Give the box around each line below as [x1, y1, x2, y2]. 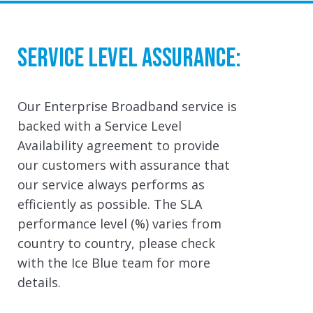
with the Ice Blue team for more [17, 254, 210, 271]
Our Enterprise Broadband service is [17, 98, 237, 115]
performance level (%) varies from [17, 215, 221, 232]
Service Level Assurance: [17, 43, 241, 74]
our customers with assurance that [17, 156, 230, 173]
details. [17, 274, 61, 291]
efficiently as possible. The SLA [17, 196, 202, 212]
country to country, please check [17, 235, 215, 252]
